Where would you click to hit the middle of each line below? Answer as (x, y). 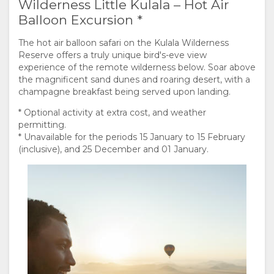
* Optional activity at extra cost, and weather (112, 113)
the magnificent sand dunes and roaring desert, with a (134, 80)
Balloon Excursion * (80, 20)
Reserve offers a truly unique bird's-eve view (113, 55)
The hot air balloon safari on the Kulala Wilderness (124, 43)
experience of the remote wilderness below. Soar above (137, 67)
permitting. (42, 125)
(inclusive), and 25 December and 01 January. (113, 149)
